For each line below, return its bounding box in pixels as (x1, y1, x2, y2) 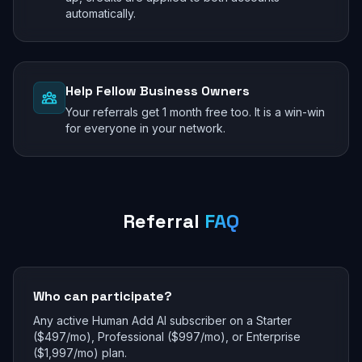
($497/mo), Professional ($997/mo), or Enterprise (33, 330, 301, 343)
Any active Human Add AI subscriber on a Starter (33, 314, 292, 327)
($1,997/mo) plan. (33, 346, 127, 360)
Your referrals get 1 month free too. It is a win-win (65, 105, 325, 119)
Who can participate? (33, 288, 172, 305)
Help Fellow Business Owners (65, 82, 250, 99)
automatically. (65, 6, 136, 20)
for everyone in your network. (65, 121, 225, 135)
